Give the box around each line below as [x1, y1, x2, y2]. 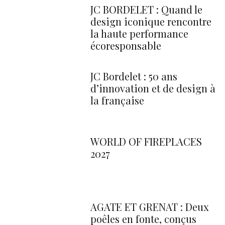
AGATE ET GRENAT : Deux [90, 200, 208, 214]
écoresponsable [90, 39, 161, 53]
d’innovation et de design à [90, 81, 215, 95]
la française [90, 93, 144, 107]
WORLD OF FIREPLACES [90, 135, 202, 149]
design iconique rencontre [90, 15, 211, 29]
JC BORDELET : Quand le [90, 3, 202, 17]
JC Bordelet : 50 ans [90, 69, 177, 83]
